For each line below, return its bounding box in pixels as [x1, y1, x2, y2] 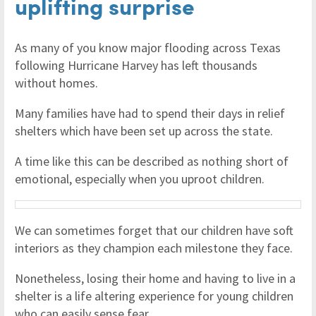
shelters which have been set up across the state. [15, 123, 276, 139]
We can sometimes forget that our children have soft [15, 222, 293, 238]
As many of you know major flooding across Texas [15, 39, 281, 56]
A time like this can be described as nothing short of [15, 153, 288, 169]
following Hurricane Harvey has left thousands [15, 57, 257, 73]
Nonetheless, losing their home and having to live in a [15, 270, 296, 286]
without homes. [15, 75, 101, 91]
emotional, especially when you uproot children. [15, 171, 265, 187]
